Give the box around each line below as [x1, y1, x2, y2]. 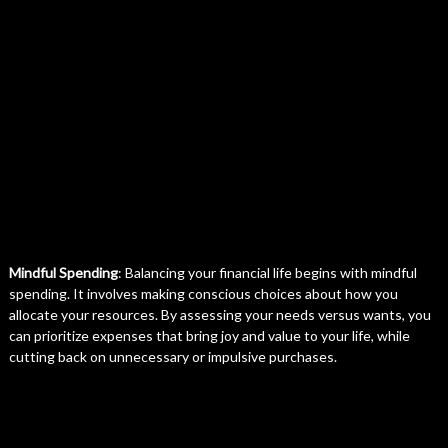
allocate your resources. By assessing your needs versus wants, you [8, 306, 431, 323]
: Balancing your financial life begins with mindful [117, 264, 417, 281]
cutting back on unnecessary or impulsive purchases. [8, 348, 337, 365]
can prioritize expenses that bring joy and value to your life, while [8, 327, 410, 344]
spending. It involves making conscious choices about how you [8, 285, 398, 302]
